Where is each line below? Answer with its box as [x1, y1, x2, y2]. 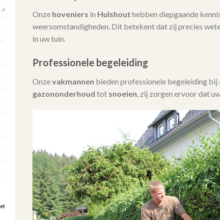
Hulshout [97, 9, 131, 19]
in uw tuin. [32, 33, 65, 43]
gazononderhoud [32, 89, 95, 99]
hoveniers [52, 9, 88, 19]
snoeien [108, 89, 137, 99]
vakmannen [52, 77, 94, 86]
